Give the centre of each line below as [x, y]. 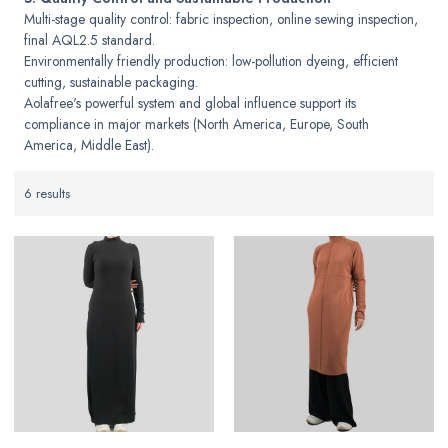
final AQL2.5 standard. [90, 39]
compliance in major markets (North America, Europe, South [197, 123]
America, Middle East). [89, 144]
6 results [47, 193]
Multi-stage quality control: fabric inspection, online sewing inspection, [221, 18]
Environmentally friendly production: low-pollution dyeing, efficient [211, 60]
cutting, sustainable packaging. [111, 81]
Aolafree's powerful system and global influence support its [190, 102]
